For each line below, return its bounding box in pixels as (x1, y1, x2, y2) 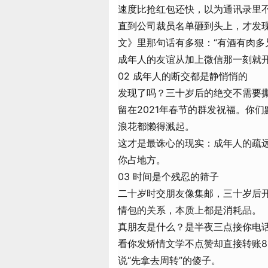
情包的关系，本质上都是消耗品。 (118, 204, 261, 216)
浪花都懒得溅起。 (118, 120, 194, 132)
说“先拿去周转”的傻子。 (118, 254, 221, 266)
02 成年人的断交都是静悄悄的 (118, 70, 248, 82)
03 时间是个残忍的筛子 (118, 170, 219, 182)
